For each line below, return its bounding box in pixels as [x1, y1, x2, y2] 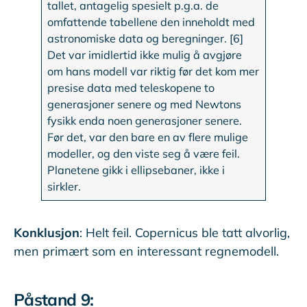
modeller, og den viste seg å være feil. [47, 147, 241, 161]
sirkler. [47, 180, 82, 194]
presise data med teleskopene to [47, 81, 215, 95]
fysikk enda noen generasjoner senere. [47, 114, 243, 128]
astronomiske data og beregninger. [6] [47, 32, 244, 46]
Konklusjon [14, 225, 79, 241]
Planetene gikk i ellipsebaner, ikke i [47, 163, 225, 177]
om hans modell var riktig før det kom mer [47, 64, 260, 79]
